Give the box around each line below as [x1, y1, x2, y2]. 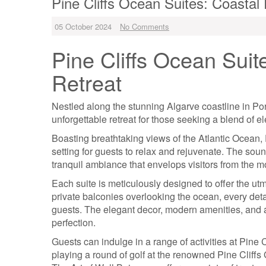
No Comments [120, 21, 169, 32]
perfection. [52, 216, 96, 229]
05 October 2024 [55, 21, 112, 32]
